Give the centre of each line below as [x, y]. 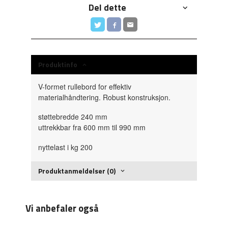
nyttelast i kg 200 [66, 147]
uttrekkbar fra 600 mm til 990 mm [92, 127]
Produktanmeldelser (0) [77, 170]
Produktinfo [58, 64]
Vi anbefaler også [62, 208]
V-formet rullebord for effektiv [85, 86]
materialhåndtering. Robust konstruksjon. [105, 97]
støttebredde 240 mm [73, 117]
